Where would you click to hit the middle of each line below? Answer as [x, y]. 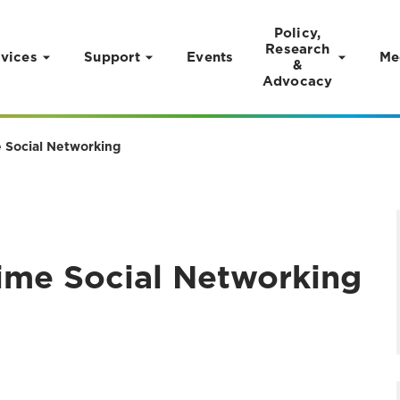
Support [112, 57]
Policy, [297, 33]
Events [210, 57]
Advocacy [297, 81]
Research [297, 49]
